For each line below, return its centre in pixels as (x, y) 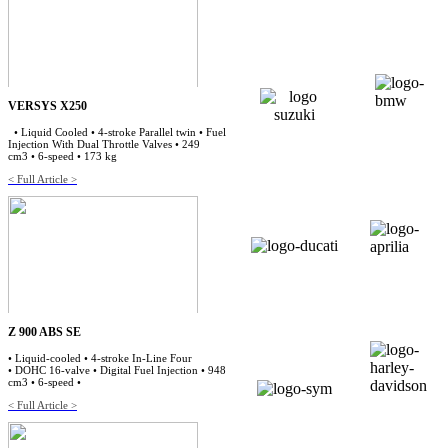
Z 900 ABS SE (44, 332)
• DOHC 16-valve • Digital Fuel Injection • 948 (117, 370)
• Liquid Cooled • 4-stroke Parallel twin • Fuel (117, 132)
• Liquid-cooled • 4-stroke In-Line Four (100, 358)
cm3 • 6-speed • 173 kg (65, 156)
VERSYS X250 (47, 106)
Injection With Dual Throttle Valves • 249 (104, 144)
